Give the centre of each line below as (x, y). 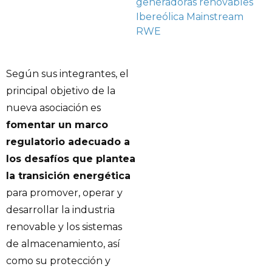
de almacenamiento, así (63, 244)
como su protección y (58, 261)
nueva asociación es (53, 108)
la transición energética (68, 176)
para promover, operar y (64, 193)
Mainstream (215, 17)
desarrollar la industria (60, 210)
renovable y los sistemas (64, 227)
